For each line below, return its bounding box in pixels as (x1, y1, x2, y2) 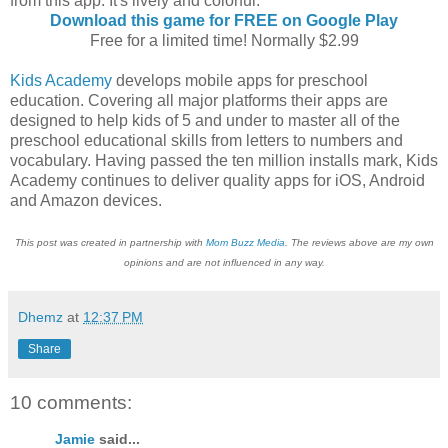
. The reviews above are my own (284, 237, 434, 249)
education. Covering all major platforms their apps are (10, 92, 388, 110)
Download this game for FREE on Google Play (50, 12, 398, 30)
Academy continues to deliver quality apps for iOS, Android (10, 172, 425, 190)
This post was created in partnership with (14, 237, 206, 249)
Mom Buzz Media (205, 237, 285, 249)
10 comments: (10, 392, 132, 414)
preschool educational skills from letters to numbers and (10, 132, 403, 150)
